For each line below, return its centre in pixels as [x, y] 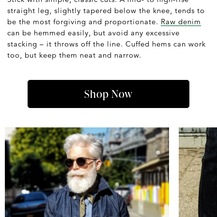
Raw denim [181, 21]
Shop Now [108, 93]
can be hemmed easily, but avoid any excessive [93, 32]
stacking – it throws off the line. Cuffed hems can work [107, 44]
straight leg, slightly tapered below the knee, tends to [106, 10]
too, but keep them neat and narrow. [74, 55]
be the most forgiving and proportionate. [84, 21]
